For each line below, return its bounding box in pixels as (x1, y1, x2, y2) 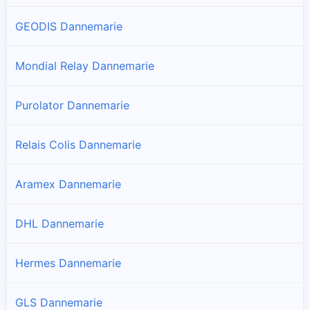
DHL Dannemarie (15, 216, 104, 230)
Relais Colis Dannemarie (15, 137, 141, 152)
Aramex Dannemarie (15, 176, 121, 191)
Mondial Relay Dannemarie (15, 58, 154, 73)
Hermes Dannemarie (15, 255, 121, 270)
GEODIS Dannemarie (15, 19, 122, 33)
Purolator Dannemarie (15, 98, 129, 112)
